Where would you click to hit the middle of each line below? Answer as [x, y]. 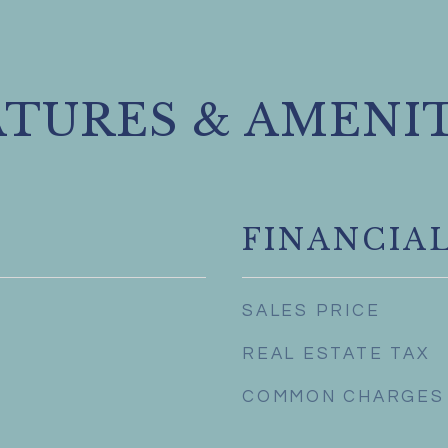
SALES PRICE [311, 311]
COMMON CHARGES [343, 397]
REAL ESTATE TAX [336, 354]
